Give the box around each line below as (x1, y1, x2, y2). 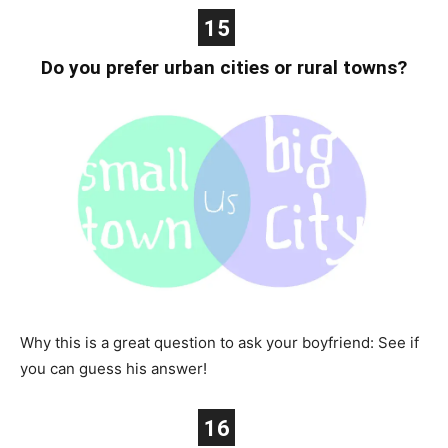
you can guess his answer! (20, 358, 207, 378)
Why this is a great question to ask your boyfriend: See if (20, 332, 419, 352)
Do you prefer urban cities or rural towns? (41, 55, 407, 79)
